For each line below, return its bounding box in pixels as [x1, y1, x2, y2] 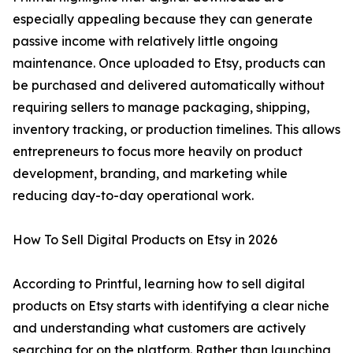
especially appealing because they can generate [13, 11, 313, 28]
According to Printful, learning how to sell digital [13, 276, 305, 292]
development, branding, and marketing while [13, 165, 288, 182]
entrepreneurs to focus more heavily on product [13, 143, 303, 160]
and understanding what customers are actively [13, 320, 306, 336]
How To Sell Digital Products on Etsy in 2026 [13, 232, 277, 248]
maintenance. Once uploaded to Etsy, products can [13, 55, 325, 72]
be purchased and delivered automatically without [13, 77, 325, 94]
